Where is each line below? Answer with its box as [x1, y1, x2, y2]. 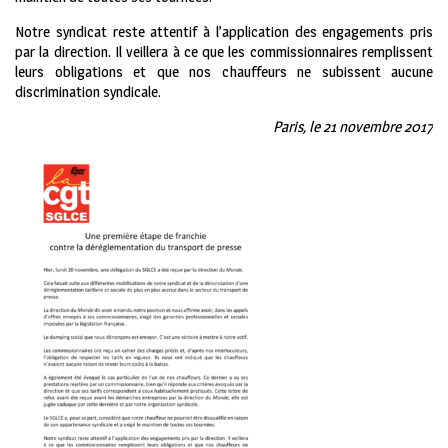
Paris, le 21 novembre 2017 [273, 117, 433, 137]
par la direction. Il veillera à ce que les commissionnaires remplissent [15, 42, 433, 62]
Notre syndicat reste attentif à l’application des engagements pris [15, 22, 433, 42]
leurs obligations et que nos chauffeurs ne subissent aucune [15, 62, 433, 82]
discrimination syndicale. [15, 82, 161, 102]
